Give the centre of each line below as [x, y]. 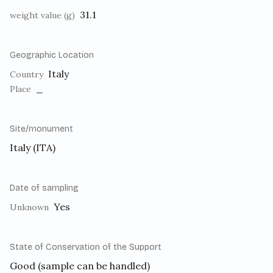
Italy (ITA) [33, 148]
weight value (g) [42, 16]
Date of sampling [44, 188]
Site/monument [41, 129]
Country [27, 75]
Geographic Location [52, 55]
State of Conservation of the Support [86, 247]
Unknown [29, 207]
